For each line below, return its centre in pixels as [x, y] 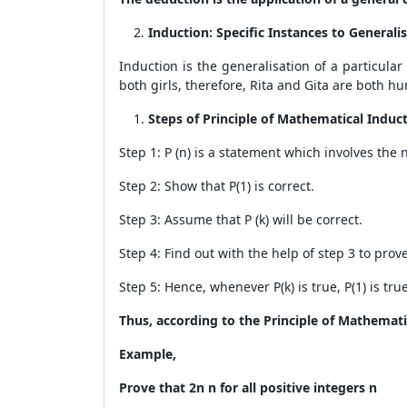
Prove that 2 [158, 387]
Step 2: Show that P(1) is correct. [217, 186]
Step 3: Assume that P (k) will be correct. [241, 219]
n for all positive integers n [293, 387]
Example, [149, 354]
